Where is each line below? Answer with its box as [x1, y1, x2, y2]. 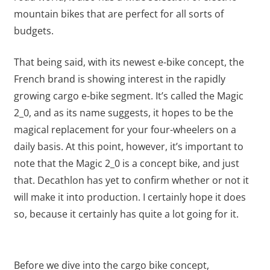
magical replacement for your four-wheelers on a [13, 123, 236, 136]
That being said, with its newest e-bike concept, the [13, 55, 244, 69]
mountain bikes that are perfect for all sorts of [13, 7, 224, 20]
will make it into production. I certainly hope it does [13, 190, 246, 204]
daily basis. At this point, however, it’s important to [13, 140, 243, 153]
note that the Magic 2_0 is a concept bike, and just [13, 157, 239, 170]
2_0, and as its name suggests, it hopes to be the [13, 106, 233, 119]
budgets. [13, 24, 54, 37]
